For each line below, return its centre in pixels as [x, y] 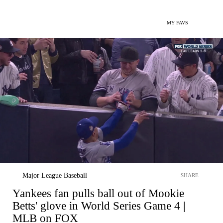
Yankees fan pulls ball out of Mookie [98, 193]
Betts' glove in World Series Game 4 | [99, 206]
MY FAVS [177, 23]
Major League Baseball [55, 175]
